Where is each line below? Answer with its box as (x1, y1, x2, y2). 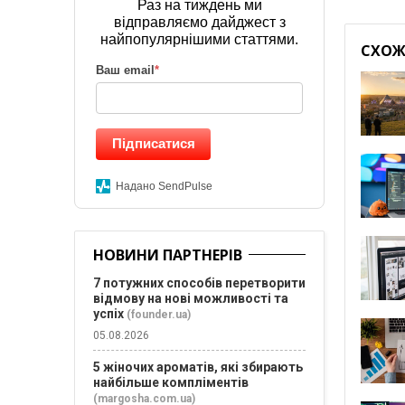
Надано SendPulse (116, 180, 212, 193)
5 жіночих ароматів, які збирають (93, 360, 303, 374)
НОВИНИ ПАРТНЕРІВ (93, 245, 242, 265)
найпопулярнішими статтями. (100, 32, 299, 47)
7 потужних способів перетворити (93, 276, 306, 290)
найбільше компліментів (93, 375, 249, 390)
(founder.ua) (127, 308, 191, 321)
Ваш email (96, 63, 155, 77)
